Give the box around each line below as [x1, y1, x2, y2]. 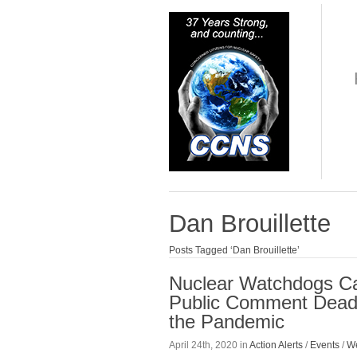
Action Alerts [249, 339, 303, 351]
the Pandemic [169, 311, 284, 333]
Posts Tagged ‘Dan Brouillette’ [169, 245, 300, 257]
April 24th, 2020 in [169, 339, 249, 351]
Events [310, 339, 339, 351]
